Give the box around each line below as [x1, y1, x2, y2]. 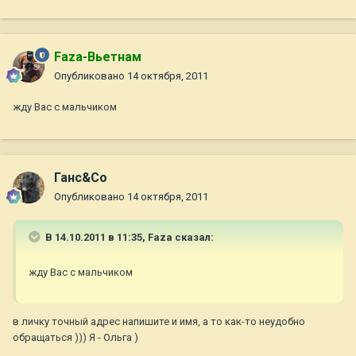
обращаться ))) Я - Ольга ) [13, 331, 138, 344]
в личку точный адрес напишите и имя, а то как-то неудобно [13, 315, 305, 328]
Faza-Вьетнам [54, 49, 141, 65]
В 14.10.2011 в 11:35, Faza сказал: [43, 231, 214, 244]
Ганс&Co [54, 170, 107, 186]
